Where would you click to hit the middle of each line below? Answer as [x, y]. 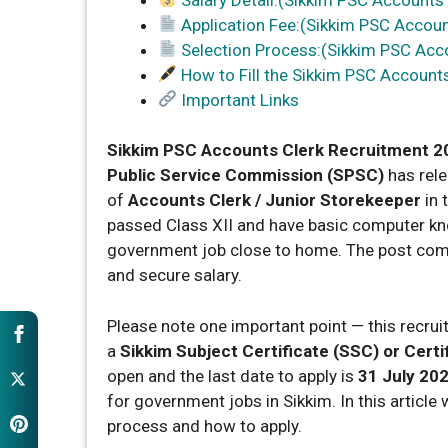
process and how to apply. [206, 425]
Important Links [238, 99]
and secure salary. [174, 275]
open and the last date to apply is [232, 375]
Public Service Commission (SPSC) [245, 175]
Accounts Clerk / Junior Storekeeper [274, 200]
